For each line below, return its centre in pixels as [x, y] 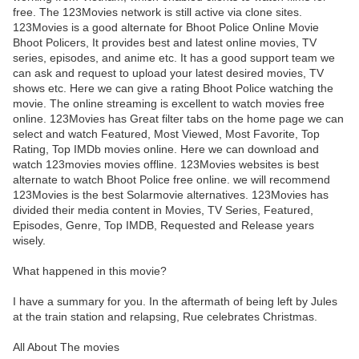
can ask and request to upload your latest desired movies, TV [168, 73]
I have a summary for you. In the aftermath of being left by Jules [175, 302]
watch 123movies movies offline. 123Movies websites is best [166, 165]
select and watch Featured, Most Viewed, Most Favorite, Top [166, 134]
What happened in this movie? [90, 271]
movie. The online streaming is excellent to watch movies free [169, 104]
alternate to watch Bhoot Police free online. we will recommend [171, 180]
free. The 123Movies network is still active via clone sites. [157, 12]
